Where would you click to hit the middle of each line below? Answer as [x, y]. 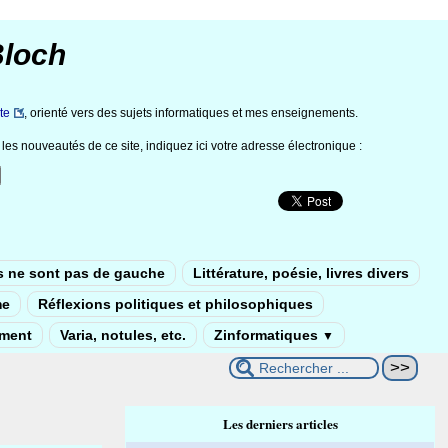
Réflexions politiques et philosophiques [175, 304]
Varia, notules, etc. [123, 335]
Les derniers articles [280, 424]
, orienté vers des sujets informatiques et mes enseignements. [191, 113]
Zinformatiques [268, 335]
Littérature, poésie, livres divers [301, 273]
